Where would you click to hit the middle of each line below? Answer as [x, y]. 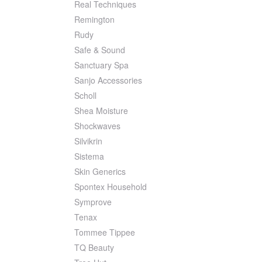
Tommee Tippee [105, 232]
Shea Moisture [101, 111]
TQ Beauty [94, 248]
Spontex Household [111, 187]
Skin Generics [100, 172]
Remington [94, 20]
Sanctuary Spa [101, 65]
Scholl [85, 96]
